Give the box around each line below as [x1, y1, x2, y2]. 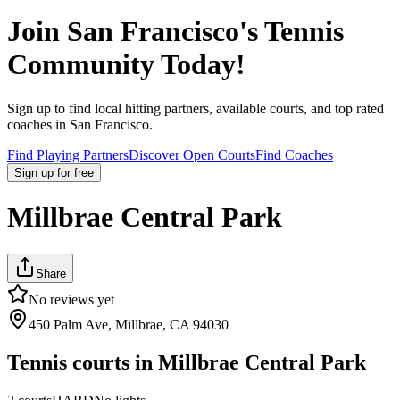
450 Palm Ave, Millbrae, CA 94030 [29, 316, 229, 332]
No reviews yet [29, 291, 114, 307]
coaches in [7, 116, 66, 132]
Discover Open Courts [129, 146, 255, 162]
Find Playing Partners [7, 146, 129, 162]
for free [57, 165, 94, 179]
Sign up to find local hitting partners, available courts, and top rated [7, 100, 384, 116]
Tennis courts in [7, 350, 158, 374]
